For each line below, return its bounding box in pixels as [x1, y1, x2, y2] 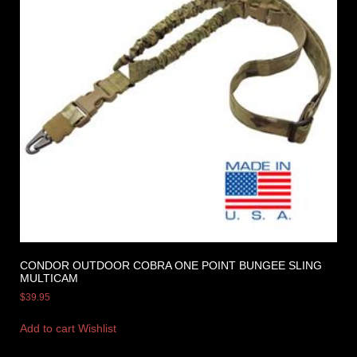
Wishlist [78, 321, 116, 335]
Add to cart [20, 321, 75, 335]
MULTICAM [20, 271, 78, 284]
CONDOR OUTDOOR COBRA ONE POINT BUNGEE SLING [20, 258, 322, 272]
